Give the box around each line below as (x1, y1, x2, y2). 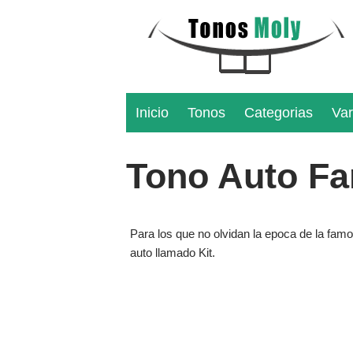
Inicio (136, 105, 169, 121)
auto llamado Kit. (130, 246, 215, 260)
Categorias (244, 105, 313, 121)
